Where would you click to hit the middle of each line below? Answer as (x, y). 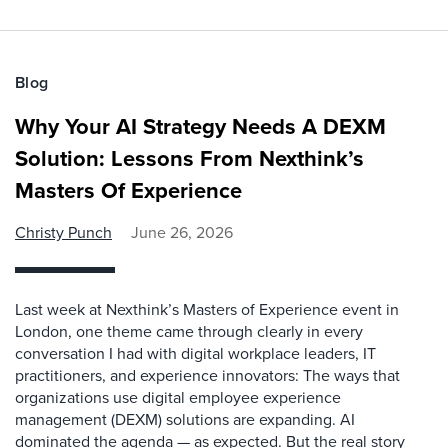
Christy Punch (63, 232)
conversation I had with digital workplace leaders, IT (195, 353)
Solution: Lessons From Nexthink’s (189, 158)
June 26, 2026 (182, 232)
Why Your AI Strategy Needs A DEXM (200, 126)
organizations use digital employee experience (178, 397)
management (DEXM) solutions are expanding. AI (185, 419)
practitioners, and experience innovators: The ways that (207, 375)
